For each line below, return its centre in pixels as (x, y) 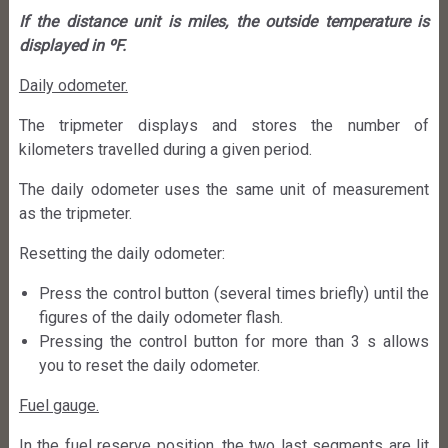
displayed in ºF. (72, 45)
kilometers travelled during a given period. (165, 149)
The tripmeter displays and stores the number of (224, 125)
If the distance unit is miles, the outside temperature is (224, 21)
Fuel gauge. (58, 405)
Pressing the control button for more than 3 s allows (234, 341)
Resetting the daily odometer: (121, 253)
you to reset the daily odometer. (149, 365)
